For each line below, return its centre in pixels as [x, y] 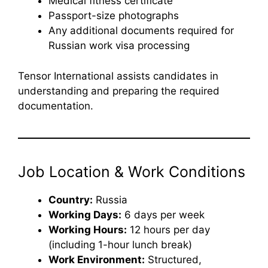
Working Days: [85, 214]
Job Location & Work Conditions [132, 171]
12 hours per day [168, 229]
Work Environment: [97, 259]
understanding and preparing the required [119, 91]
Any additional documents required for [141, 31]
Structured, [173, 259]
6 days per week [163, 214]
